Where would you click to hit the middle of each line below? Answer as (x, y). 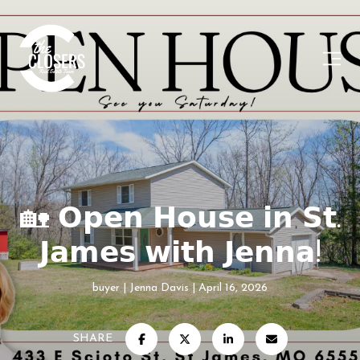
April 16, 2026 (233, 288)
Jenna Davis (159, 288)
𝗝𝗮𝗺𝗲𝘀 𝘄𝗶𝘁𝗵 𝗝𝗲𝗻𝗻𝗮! (180, 254)
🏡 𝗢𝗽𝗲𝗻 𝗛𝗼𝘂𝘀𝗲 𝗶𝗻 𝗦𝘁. (180, 220)
